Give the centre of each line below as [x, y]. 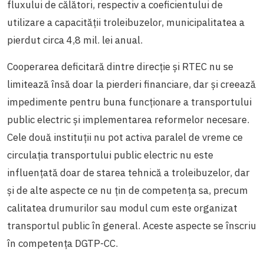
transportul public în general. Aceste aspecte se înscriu [132, 225]
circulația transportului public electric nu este [110, 155]
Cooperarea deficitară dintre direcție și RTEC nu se [120, 66]
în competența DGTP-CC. [62, 243]
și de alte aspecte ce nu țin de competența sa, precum [128, 190]
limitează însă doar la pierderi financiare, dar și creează [131, 84]
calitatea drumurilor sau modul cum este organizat [122, 208]
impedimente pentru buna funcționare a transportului [129, 102]
